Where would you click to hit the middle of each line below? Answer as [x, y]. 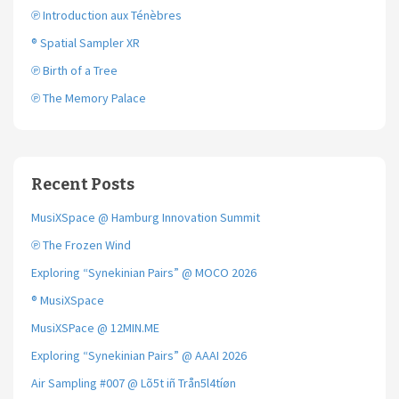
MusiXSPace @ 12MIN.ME [95, 328]
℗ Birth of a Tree [74, 71]
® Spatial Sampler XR [85, 43]
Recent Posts [83, 185]
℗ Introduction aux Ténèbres [106, 16]
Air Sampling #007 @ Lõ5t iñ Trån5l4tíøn [134, 383]
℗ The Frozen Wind [81, 245]
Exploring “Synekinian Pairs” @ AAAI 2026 [139, 356]
